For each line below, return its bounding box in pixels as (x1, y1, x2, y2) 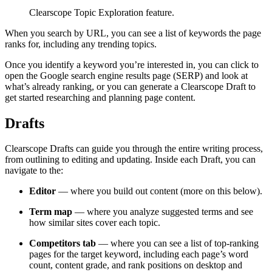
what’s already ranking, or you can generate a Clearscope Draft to (5, 81, 256, 92)
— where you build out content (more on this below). (56, 186, 262, 197)
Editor (29, 186, 56, 197)
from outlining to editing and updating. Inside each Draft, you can (5, 154, 256, 165)
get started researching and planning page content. (5, 92, 195, 103)
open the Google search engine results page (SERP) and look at (5, 70, 248, 81)
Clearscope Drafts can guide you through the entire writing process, (5, 143, 263, 154)
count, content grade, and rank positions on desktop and (29, 260, 242, 271)
